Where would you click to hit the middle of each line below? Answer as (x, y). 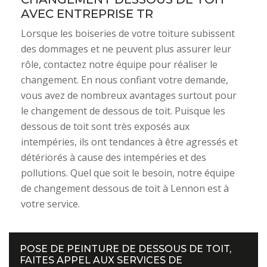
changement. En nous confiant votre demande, (125, 80)
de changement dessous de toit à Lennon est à (125, 188)
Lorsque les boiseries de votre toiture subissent (128, 33)
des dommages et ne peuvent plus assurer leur (126, 49)
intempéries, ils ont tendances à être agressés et (129, 142)
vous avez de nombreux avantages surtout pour (129, 95)
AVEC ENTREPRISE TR (87, 14)
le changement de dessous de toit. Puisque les (123, 111)
